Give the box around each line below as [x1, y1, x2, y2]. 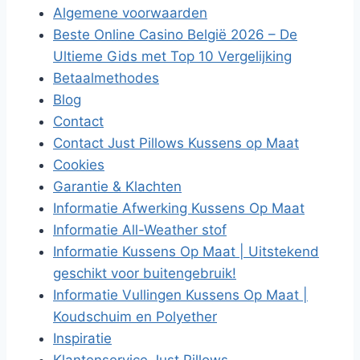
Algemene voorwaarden [53, 5, 207, 21]
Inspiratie [53, 330, 112, 346]
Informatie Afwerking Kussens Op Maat [53, 200, 305, 216]
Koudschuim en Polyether [53, 309, 217, 325]
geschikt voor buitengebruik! [53, 265, 236, 281]
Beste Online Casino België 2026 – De [53, 27, 297, 43]
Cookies [53, 157, 104, 173]
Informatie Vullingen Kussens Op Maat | [53, 287, 308, 303]
